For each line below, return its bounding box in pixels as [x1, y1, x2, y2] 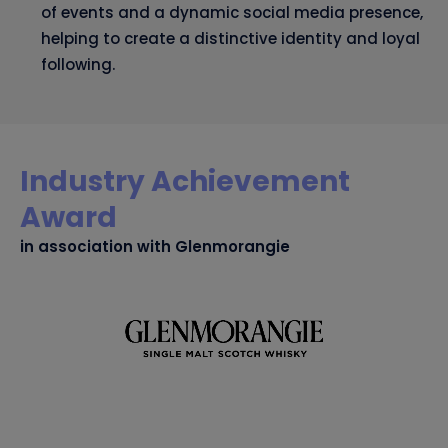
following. [41, 54, 115, 76]
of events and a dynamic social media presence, [41, 2, 423, 24]
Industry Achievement [20, 162, 350, 202]
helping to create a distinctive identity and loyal [41, 28, 420, 50]
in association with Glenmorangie [20, 236, 290, 258]
